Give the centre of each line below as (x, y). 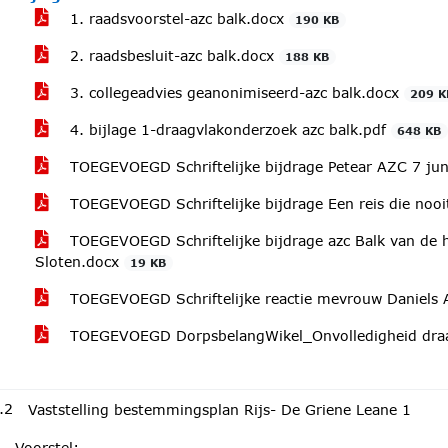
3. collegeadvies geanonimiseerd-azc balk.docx (234, 92)
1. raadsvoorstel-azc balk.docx (177, 18)
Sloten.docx (79, 261)
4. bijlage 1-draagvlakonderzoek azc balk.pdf (228, 129)
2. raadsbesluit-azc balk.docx (172, 55)
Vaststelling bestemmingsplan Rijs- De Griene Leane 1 (219, 409)
